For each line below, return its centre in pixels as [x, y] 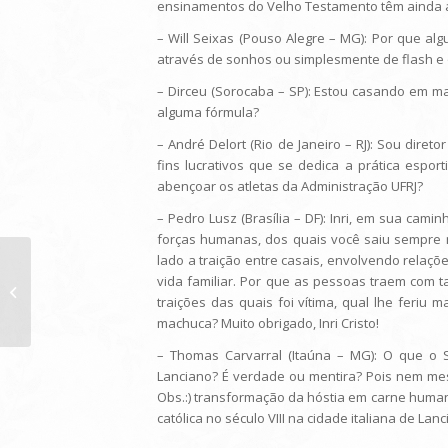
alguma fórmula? [208, 112]
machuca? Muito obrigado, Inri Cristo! [268, 323]
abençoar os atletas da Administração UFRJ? [290, 186]
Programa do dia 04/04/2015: [121, 291]
